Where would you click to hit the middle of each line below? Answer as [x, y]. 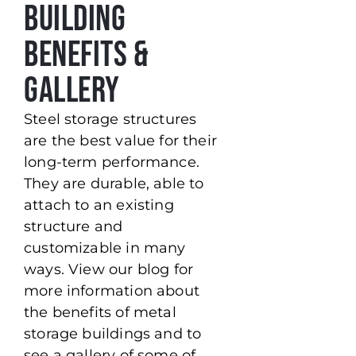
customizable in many [105, 248]
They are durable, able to [114, 184]
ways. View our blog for [109, 270]
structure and [74, 227]
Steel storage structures [110, 120]
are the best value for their [121, 141]
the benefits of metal [100, 313]
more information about [112, 291]
